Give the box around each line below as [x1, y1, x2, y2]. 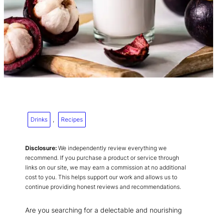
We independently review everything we [57, 144, 167, 152]
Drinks [31, 115, 47, 123]
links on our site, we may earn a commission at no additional [25, 163, 186, 171]
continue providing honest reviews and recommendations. [25, 183, 181, 190]
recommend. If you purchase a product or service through [25, 154, 179, 161]
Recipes [61, 115, 83, 123]
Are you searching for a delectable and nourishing [25, 206, 182, 215]
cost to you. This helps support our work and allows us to [25, 173, 177, 181]
